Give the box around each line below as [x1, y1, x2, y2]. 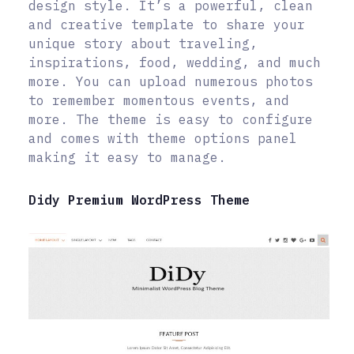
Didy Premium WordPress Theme [28, 191, 250, 208]
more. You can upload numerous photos [28, 73, 313, 89]
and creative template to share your [28, 16, 305, 32]
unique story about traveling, [28, 35, 258, 51]
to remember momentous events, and [28, 92, 289, 108]
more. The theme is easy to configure [28, 111, 313, 127]
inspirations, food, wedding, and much [28, 54, 321, 70]
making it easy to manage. [28, 149, 226, 165]
